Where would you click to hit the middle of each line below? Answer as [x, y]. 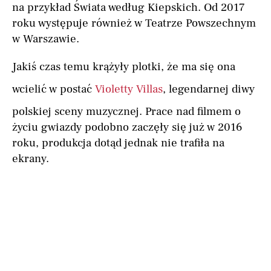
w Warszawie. [46, 39]
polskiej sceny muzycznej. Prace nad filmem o [126, 112]
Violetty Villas [129, 89]
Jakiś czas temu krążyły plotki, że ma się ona [124, 67]
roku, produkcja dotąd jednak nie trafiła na [118, 143]
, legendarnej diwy [209, 89]
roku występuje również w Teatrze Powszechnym [134, 23]
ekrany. [31, 159]
